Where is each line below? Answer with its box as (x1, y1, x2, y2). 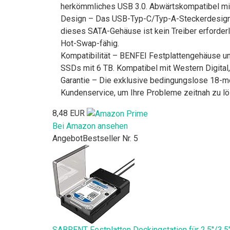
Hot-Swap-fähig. (61, 39, 119, 49)
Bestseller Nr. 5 (83, 133, 138, 143)
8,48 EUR (52, 108, 85, 119)
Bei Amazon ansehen (52, 121, 128, 131)
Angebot (52, 133, 83, 143)
